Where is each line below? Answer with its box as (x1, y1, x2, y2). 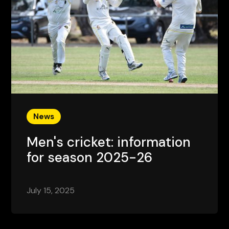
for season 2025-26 (27, 148, 153, 166)
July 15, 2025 (27, 185, 75, 196)
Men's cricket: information (27, 133, 191, 151)
